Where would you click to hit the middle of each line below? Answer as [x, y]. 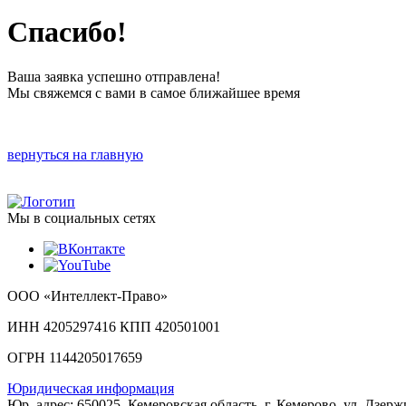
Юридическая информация [91, 388]
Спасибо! [67, 32]
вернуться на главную [75, 154]
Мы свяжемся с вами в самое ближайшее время [154, 92]
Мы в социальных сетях [82, 217]
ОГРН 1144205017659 [75, 357]
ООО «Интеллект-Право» [87, 295]
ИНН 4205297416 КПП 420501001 [114, 326]
